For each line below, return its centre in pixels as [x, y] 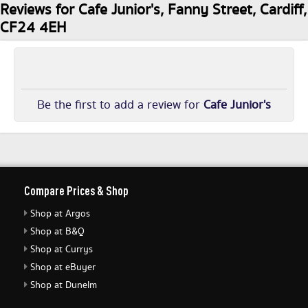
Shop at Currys [62, 250]
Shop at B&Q [57, 232]
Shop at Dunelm [64, 285]
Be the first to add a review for [120, 105]
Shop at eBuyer [63, 267]
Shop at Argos [60, 214]
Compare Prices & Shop [76, 190]
